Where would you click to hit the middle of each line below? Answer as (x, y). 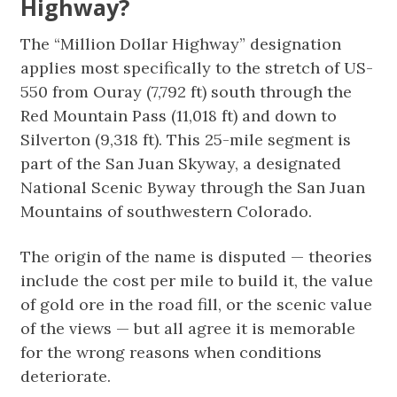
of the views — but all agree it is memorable (188, 328)
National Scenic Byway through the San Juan (193, 187)
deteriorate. (66, 376)
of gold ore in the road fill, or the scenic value (197, 304)
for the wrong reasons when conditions (171, 352)
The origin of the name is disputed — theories (197, 257)
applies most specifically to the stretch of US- (197, 68)
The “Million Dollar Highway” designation (181, 44)
